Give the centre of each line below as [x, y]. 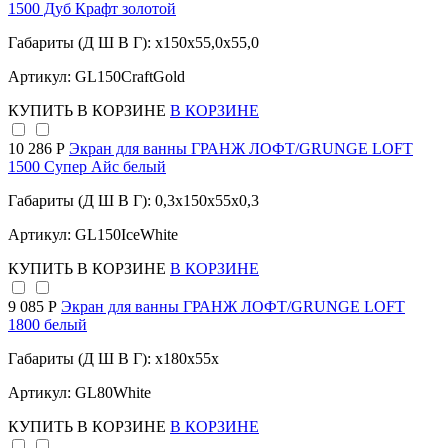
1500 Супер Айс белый [87, 167]
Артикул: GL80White [79, 393]
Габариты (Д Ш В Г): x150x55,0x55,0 [133, 43]
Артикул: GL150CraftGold [96, 77]
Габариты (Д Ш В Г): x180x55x [113, 359]
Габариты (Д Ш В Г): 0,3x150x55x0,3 [133, 201]
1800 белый [47, 325]
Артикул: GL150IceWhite [93, 235]
